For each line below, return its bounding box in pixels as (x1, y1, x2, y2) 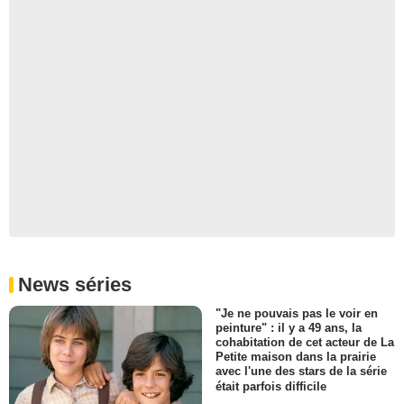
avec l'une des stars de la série (216, 364, 387, 379)
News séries (18, 273, 132, 297)
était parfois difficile (216, 379, 326, 393)
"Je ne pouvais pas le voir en (216, 307, 378, 321)
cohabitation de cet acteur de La (216, 335, 394, 350)
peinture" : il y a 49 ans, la (216, 321, 362, 335)
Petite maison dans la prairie (216, 350, 376, 364)
